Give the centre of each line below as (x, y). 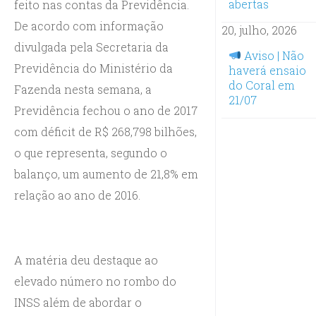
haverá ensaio (267, 70)
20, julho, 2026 (259, 30)
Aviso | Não (272, 55)
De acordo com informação (89, 25)
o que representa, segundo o (91, 152)
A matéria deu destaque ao (86, 260)
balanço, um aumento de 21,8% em (106, 174)
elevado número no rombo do (95, 281)
